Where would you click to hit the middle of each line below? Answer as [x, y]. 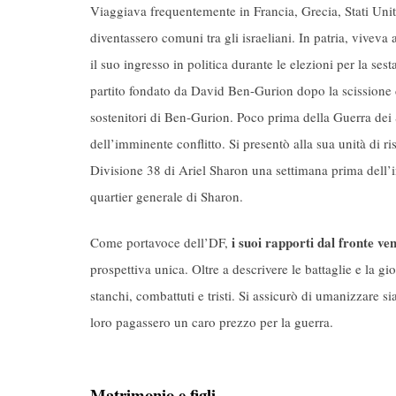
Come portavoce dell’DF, [161, 243]
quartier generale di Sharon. [167, 196]
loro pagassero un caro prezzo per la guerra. [212, 322]
